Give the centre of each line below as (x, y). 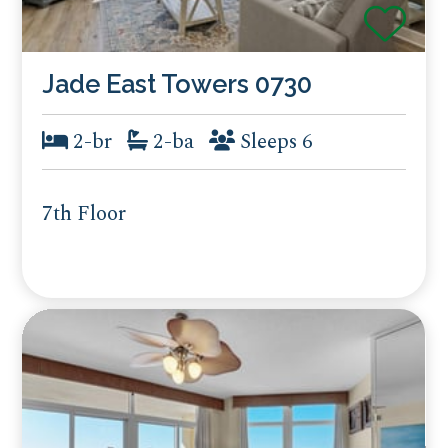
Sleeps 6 (274, 141)
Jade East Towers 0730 (177, 84)
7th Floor (84, 213)
